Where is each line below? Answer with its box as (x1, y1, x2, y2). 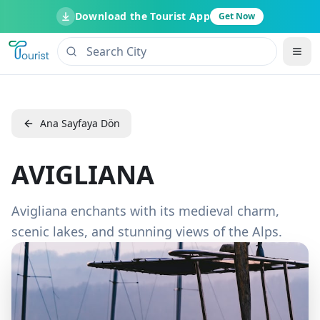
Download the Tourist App (74, 9, 211, 23)
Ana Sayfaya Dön (40, 116, 120, 130)
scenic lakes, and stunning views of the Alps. (11, 223, 282, 240)
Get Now (219, 10, 256, 22)
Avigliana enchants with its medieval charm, (11, 202, 279, 219)
